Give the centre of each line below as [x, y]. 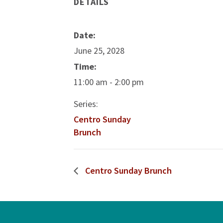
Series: [86, 104]
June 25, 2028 [99, 51]
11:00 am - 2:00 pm [109, 82]
